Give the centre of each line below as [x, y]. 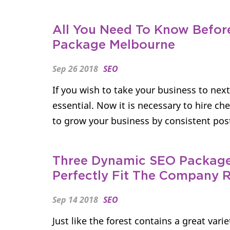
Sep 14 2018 [75, 200]
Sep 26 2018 [75, 69]
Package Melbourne [114, 45]
